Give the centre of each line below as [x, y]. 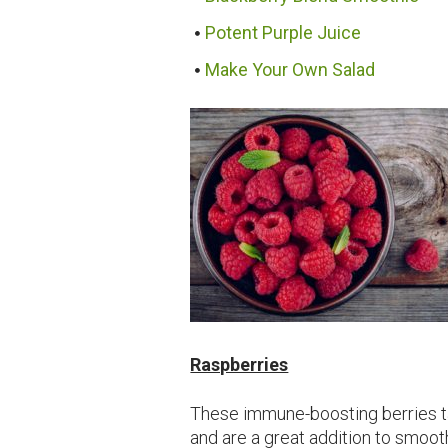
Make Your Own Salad [290, 70]
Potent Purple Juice [283, 32]
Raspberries [239, 365]
